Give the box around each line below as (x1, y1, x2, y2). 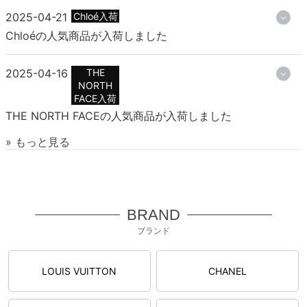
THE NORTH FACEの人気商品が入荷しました (5, 108, 232, 123)
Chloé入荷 (73, 10, 118, 22)
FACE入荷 (74, 92, 116, 104)
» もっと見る (5, 134, 70, 149)
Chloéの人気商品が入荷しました (5, 28, 167, 42)
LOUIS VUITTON (42, 265, 117, 277)
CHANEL (208, 265, 247, 277)
